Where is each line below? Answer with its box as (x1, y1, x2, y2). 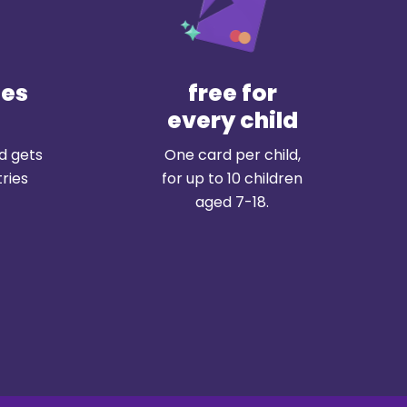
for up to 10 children (162, 168, 303, 190)
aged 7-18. (195, 192, 269, 213)
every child (166, 104, 298, 137)
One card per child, (164, 144, 301, 166)
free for (187, 77, 277, 110)
